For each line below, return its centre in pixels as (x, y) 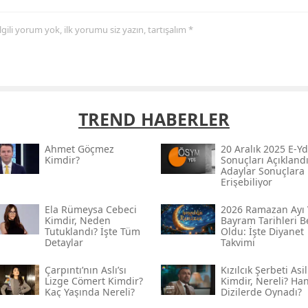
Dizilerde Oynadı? (261, 292)
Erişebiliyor (246, 182)
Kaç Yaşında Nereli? (89, 292)
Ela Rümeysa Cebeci (90, 210)
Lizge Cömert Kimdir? (93, 281)
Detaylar (64, 243)
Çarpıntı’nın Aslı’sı (85, 270)
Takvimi (238, 243)
